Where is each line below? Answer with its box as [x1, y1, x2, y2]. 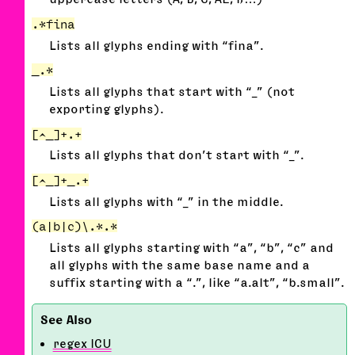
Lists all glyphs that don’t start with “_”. [49, 148, 304, 162]
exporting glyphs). [49, 102, 164, 116]
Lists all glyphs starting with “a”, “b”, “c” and [49, 241, 334, 254]
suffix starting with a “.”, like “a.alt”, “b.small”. [49, 276, 345, 289]
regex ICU [52, 337, 112, 350]
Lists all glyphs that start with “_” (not [49, 85, 296, 98]
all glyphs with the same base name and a [49, 258, 311, 272]
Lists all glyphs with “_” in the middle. [49, 194, 284, 208]
